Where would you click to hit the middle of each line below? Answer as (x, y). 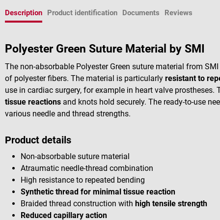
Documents (141, 13)
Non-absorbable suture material (75, 156)
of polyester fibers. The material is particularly (85, 79)
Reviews (179, 13)
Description (24, 13)
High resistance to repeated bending (84, 180)
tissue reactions (33, 102)
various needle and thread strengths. (68, 114)
